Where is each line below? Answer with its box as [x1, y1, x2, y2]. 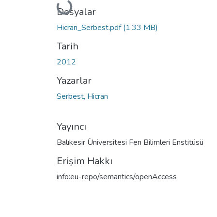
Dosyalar [57, 5, 96, 18]
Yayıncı [57, 120, 86, 133]
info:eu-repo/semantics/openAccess [57, 171, 177, 182]
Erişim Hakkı [57, 154, 112, 168]
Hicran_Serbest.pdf [57, 22, 123, 33]
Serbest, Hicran [57, 91, 108, 102]
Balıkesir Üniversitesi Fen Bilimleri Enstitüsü [57, 137, 203, 148]
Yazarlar [57, 74, 92, 87]
